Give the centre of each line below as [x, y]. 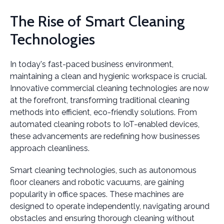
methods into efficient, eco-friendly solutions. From [103, 112]
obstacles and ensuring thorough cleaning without [102, 218]
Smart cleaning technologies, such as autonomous [103, 170]
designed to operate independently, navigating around [110, 206]
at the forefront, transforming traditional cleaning [100, 100]
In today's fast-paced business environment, [92, 64]
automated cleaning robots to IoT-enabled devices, [105, 124]
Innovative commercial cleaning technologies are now [109, 88]
